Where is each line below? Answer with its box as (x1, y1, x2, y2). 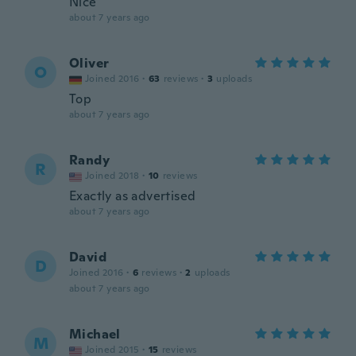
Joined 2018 (85, 169, 140, 182)
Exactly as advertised (69, 188, 196, 204)
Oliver (69, 55, 110, 72)
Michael (69, 326, 121, 342)
